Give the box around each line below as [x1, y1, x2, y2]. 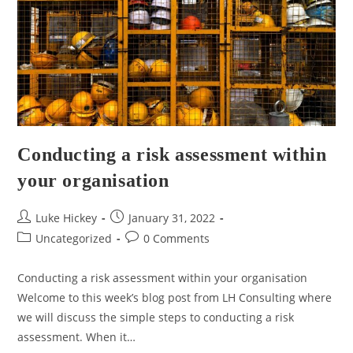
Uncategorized [35, 230, 113, 246]
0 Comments [143, 230, 210, 246]
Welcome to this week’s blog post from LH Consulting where [17, 289, 333, 305]
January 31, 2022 [128, 210, 216, 225]
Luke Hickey [35, 210, 98, 225]
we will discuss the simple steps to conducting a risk [17, 309, 295, 325]
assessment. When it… [17, 329, 136, 344]
